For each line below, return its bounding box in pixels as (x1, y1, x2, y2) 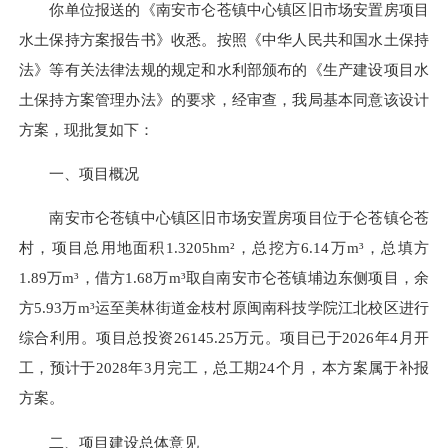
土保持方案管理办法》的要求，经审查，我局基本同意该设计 (19, 90, 429, 108)
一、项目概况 (19, 165, 139, 183)
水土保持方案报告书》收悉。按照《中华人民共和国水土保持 (19, 30, 429, 48)
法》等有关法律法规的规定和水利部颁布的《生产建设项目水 (19, 60, 429, 78)
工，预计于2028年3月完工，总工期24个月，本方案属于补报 (19, 359, 429, 377)
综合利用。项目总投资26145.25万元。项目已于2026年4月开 (19, 329, 429, 347)
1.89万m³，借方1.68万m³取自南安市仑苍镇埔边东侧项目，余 (19, 269, 429, 287)
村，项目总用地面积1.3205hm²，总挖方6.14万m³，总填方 (19, 239, 429, 257)
